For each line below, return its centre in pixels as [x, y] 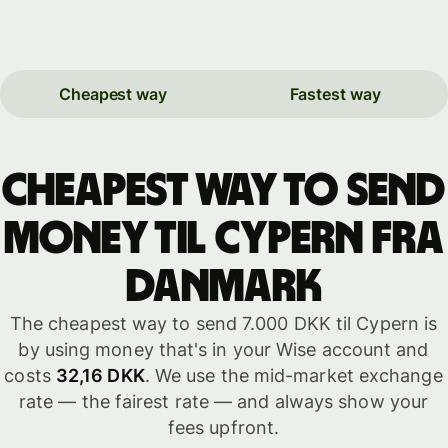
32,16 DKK [100, 375]
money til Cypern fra [223, 238]
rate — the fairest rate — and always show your [223, 401]
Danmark [223, 286]
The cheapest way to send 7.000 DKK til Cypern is [223, 323]
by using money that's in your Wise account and [223, 349]
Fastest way [335, 94]
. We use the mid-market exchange [293, 375]
